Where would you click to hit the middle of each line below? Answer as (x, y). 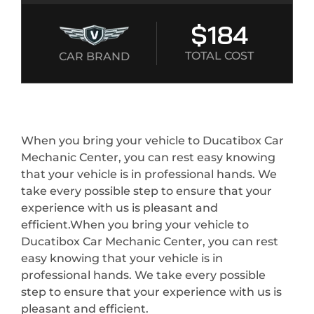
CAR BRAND (94, 57)
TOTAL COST (219, 56)
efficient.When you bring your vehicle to (135, 225)
